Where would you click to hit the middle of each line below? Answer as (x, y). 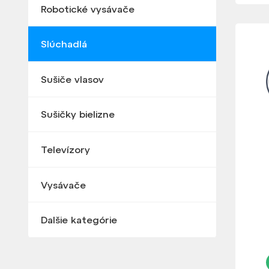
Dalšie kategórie (79, 220)
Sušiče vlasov (72, 79)
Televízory (65, 149)
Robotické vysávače (87, 9)
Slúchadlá (64, 44)
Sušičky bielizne (77, 114)
